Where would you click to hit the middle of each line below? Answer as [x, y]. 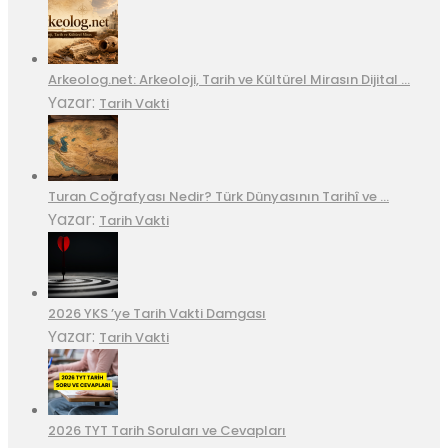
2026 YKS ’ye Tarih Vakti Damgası [157, 314]
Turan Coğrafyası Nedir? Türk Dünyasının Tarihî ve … [218, 197]
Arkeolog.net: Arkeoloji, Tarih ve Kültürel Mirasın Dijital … [229, 80]
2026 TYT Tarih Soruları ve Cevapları [167, 431]
